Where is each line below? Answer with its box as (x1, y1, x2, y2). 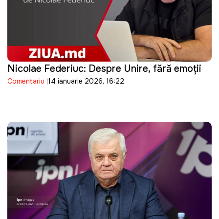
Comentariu (7, 77, 44, 86)
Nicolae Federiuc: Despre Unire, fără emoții (7, 63, 201, 75)
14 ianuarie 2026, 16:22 (48, 77, 124, 86)
